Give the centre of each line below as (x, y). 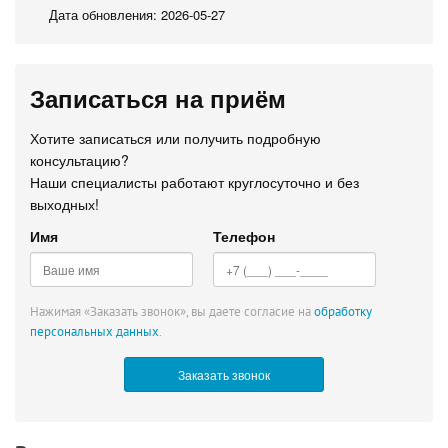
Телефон (244, 236)
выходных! (64, 204)
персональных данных (94, 331)
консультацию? (79, 160)
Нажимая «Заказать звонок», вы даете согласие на (172, 311)
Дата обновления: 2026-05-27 (137, 14)
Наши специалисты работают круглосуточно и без (194, 182)
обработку (343, 311)
